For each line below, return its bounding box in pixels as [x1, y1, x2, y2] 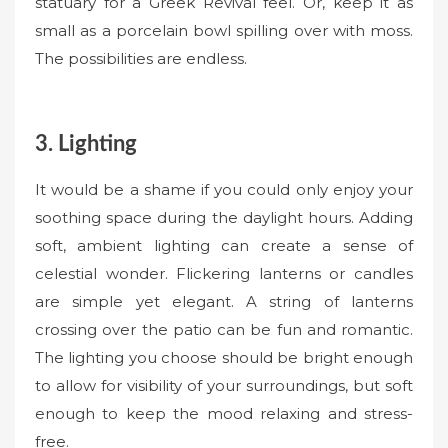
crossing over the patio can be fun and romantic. [35, 320, 413, 340]
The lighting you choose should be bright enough [35, 348, 413, 368]
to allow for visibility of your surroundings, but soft [35, 376, 413, 396]
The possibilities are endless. [35, 49, 247, 69]
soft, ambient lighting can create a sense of [35, 236, 413, 256]
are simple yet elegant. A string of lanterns [35, 292, 413, 312]
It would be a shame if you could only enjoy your [35, 180, 413, 200]
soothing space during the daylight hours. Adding [35, 208, 413, 228]
